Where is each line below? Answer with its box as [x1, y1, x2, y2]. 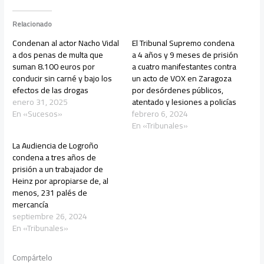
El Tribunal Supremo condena [132, 35, 235, 51]
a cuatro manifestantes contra [132, 58, 236, 74]
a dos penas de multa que [12, 47, 104, 62]
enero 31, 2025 [12, 94, 68, 110]
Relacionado [12, 16, 52, 31]
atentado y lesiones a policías [132, 94, 236, 110]
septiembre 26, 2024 [12, 208, 88, 224]
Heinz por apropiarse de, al [12, 173, 109, 189]
